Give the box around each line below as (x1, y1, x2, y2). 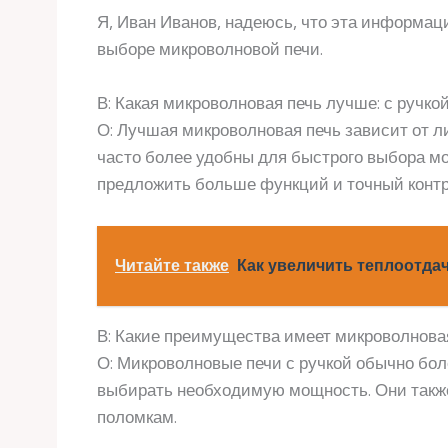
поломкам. (97, 406, 177, 427)
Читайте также (115, 255, 229, 275)
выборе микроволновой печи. (97, 39, 323, 60)
